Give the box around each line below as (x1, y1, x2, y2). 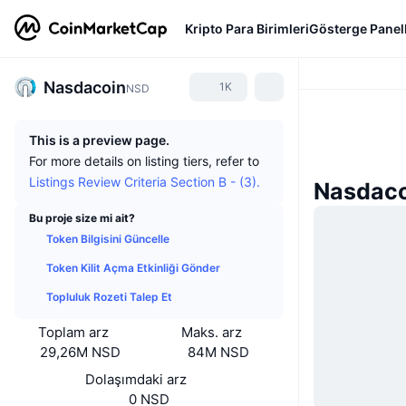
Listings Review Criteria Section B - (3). (29, 174, 260, 189)
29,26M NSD (39, 343, 121, 361)
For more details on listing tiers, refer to (29, 153, 259, 169)
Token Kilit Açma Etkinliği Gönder (46, 261, 220, 275)
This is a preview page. (29, 132, 169, 148)
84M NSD (187, 343, 249, 361)
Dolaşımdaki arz (84, 371, 187, 388)
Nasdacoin (43, 77, 126, 97)
